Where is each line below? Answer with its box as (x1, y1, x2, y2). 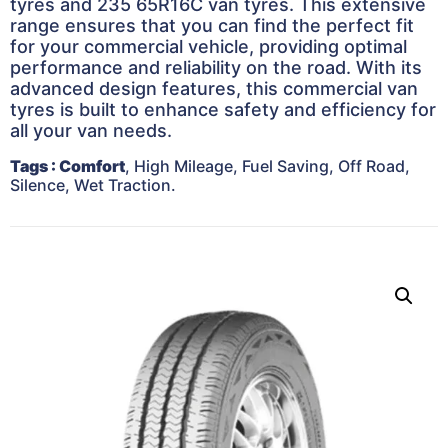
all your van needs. (10, 120, 172, 142)
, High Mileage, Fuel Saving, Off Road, (125, 156, 410, 177)
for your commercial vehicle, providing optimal (10, 36, 407, 58)
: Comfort (51, 156, 125, 177)
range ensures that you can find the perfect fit (10, 15, 414, 37)
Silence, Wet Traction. (10, 175, 176, 196)
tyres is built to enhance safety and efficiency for (10, 99, 436, 121)
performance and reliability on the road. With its (10, 57, 422, 79)
